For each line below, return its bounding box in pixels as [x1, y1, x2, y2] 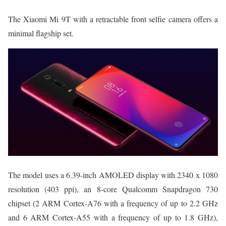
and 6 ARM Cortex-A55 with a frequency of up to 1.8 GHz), [8, 211, 218, 222]
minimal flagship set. [8, 28, 74, 39]
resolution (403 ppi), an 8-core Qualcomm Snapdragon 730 [8, 183, 218, 194]
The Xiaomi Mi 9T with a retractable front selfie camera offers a [8, 14, 218, 25]
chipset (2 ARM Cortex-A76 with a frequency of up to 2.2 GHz [8, 197, 218, 208]
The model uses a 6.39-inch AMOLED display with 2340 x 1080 [8, 169, 218, 180]
